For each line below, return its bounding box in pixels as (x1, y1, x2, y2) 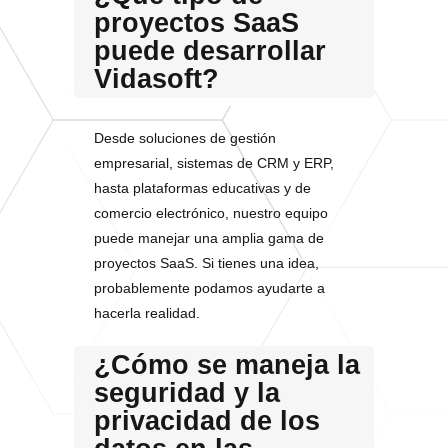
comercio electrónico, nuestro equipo (94, 205, 328, 221)
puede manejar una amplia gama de (94, 230, 324, 246)
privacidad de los (94, 406, 320, 436)
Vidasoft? (94, 64, 219, 94)
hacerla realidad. (94, 305, 200, 321)
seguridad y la (94, 378, 280, 408)
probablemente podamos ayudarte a (94, 280, 325, 296)
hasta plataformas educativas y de (94, 180, 311, 196)
